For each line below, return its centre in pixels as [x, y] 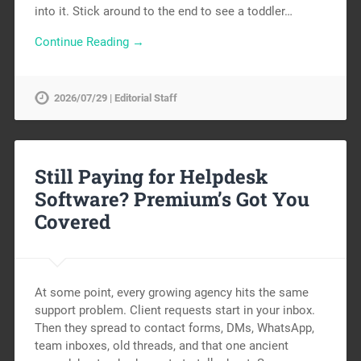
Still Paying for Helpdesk [151, 177]
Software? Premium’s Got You [172, 199]
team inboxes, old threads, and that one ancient [161, 346]
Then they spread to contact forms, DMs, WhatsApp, [174, 328]
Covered [72, 222]
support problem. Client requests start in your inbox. [174, 311]
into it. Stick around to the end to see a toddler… [163, 11]
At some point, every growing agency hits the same [171, 293]
